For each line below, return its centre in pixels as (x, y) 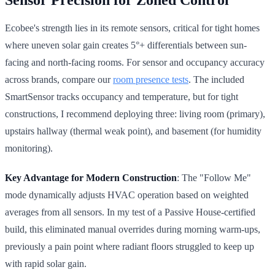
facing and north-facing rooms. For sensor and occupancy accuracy (135, 62)
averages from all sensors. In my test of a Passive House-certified (130, 212)
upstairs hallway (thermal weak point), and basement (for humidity (133, 131)
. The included (216, 79)
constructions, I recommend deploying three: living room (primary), (135, 114)
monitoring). (29, 148)
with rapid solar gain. (46, 263)
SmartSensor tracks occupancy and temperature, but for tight (122, 96)
